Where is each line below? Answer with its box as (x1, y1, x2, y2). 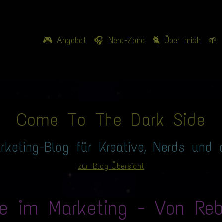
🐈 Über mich (152, 35, 201, 46)
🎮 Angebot (42, 35, 86, 46)
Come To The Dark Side (17, 109, 205, 131)
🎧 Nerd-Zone (93, 35, 145, 46)
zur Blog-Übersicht (78, 161, 144, 172)
